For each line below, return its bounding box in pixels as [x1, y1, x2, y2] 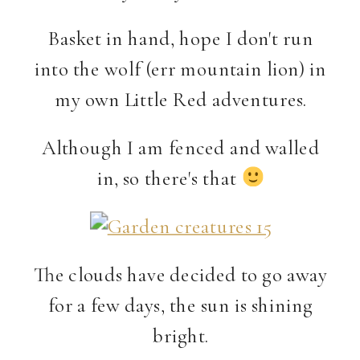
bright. [152, 322, 209, 348]
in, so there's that [96, 165, 241, 190]
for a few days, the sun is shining [47, 292, 313, 317]
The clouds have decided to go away [34, 262, 328, 287]
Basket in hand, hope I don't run [47, 26, 313, 51]
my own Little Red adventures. [54, 86, 307, 112]
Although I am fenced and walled [41, 134, 320, 160]
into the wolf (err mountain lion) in [35, 55, 327, 81]
